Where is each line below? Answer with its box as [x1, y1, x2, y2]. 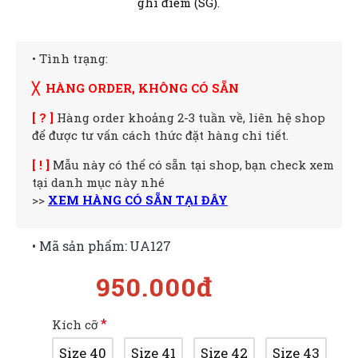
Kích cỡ [52, 316, 98, 333]
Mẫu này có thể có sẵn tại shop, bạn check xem [50, 157, 334, 173]
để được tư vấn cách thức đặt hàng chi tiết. [32, 127, 288, 144]
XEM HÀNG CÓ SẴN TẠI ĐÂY [48, 192, 228, 209]
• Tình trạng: [32, 50, 108, 67]
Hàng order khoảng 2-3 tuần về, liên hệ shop [57, 109, 325, 126]
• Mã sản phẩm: [32, 237, 127, 255]
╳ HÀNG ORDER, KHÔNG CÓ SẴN [32, 80, 239, 97]
